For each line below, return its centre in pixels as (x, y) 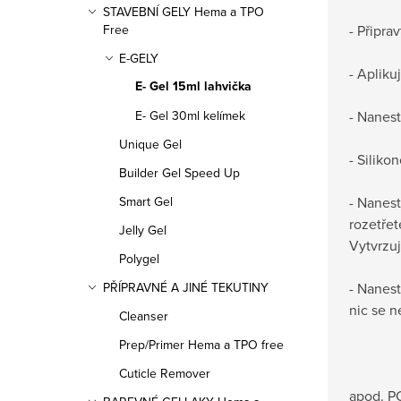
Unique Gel (150, 144)
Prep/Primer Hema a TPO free (201, 345)
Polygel (139, 259)
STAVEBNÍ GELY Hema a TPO (183, 12)
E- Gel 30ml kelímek (190, 115)
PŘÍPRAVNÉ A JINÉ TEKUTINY (186, 287)
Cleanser (144, 316)
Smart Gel (146, 201)
